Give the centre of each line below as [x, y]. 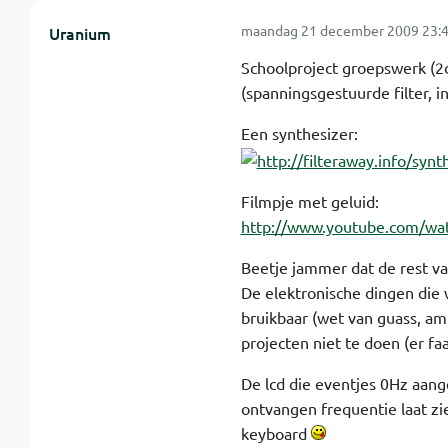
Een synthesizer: [299, 132]
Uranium [79, 32]
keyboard [275, 433]
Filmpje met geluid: [309, 201]
